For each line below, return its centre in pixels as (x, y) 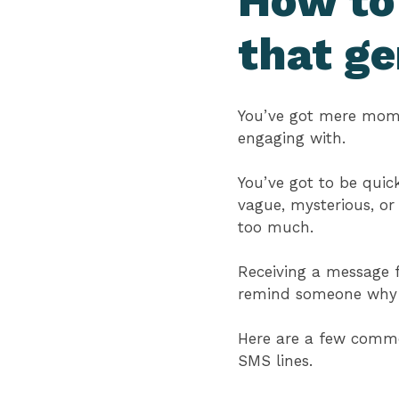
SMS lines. (278, 361)
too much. (281, 227)
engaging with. (297, 138)
